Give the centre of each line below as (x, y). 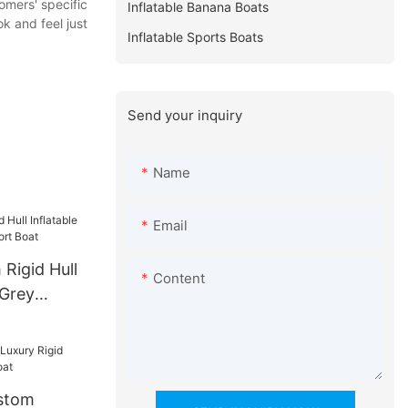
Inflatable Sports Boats (196, 36)
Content (179, 279)
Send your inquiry (185, 115)
